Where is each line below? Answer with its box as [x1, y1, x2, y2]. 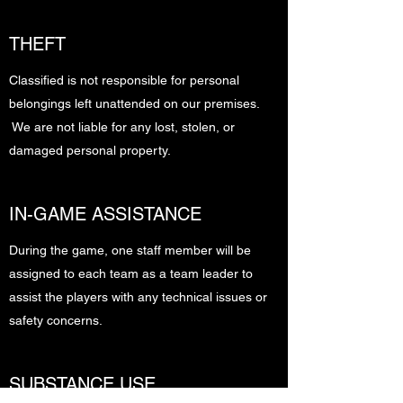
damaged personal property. [9, 143, 171, 157]
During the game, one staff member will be [9, 243, 251, 257]
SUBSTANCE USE [9, 373, 156, 395]
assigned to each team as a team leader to [9, 266, 253, 281]
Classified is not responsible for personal [9, 73, 239, 87]
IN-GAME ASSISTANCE [9, 203, 201, 225]
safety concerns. [9, 313, 103, 327]
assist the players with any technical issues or [9, 290, 267, 304]
